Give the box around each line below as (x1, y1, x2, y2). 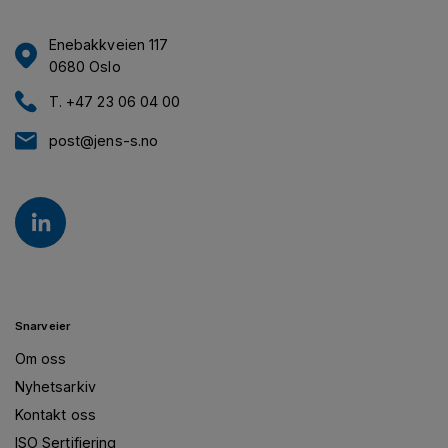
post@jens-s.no (49, 131, 158, 149)
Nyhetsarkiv (15, 377, 96, 395)
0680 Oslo (49, 57, 121, 75)
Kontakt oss (15, 405, 96, 423)
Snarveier (15, 318, 71, 333)
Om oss (15, 349, 67, 367)
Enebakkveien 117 (49, 35, 169, 53)
